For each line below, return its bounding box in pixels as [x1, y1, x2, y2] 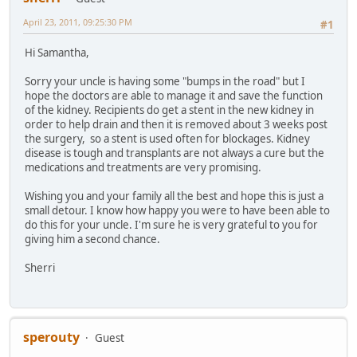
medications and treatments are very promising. [25, 159, 261, 175]
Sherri [25, 260, 55, 275]
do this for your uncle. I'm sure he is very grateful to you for [25, 217, 318, 232]
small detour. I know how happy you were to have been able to [25, 202, 330, 218]
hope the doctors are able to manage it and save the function [25, 88, 323, 103]
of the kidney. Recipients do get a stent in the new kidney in [25, 102, 314, 117]
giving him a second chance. [25, 231, 160, 246]
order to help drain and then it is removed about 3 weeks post [25, 116, 328, 131]
